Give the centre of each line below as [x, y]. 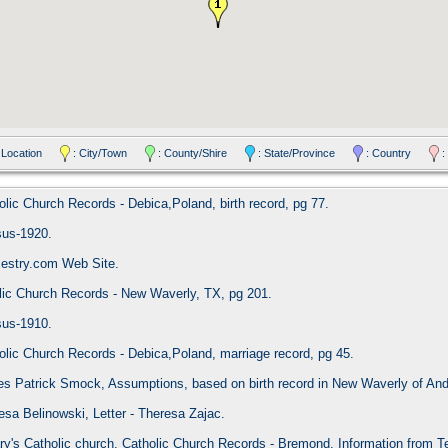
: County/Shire [200, 152]
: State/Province [304, 152]
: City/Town [107, 152]
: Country [396, 152]
